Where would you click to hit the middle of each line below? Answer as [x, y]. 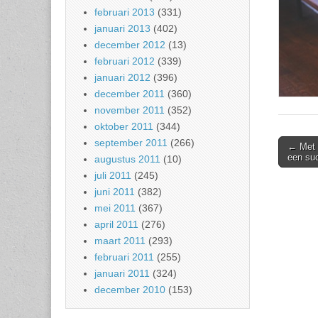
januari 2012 [122, 78]
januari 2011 [122, 274]
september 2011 [131, 143]
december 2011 [130, 94]
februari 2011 [124, 257]
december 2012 [130, 45]
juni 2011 [115, 192]
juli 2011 [113, 176]
